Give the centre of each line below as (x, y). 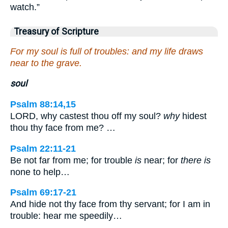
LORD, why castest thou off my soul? (87, 116)
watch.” (25, 7)
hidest (193, 116)
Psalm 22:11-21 (43, 148)
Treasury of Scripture (56, 32)
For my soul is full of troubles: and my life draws (107, 51)
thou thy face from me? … (63, 127)
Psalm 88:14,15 (43, 104)
